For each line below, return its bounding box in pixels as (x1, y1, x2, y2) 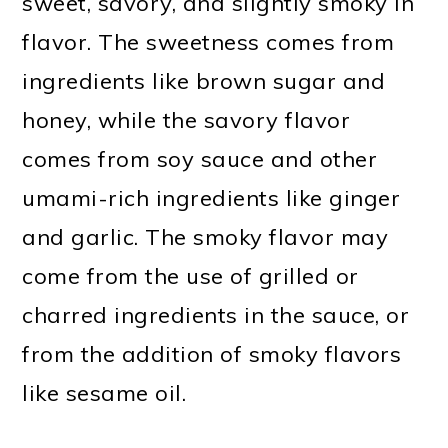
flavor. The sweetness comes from (22, 27, 395, 56)
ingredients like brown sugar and (22, 66, 386, 95)
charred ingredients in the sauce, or (22, 300, 410, 329)
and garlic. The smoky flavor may (22, 222, 389, 251)
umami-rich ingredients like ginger (22, 183, 401, 212)
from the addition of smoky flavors (22, 339, 402, 368)
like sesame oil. (22, 378, 187, 407)
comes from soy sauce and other (22, 144, 378, 173)
